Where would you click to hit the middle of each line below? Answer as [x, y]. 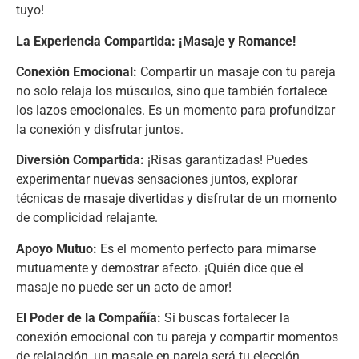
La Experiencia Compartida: [96, 41]
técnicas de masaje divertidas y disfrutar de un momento [176, 199]
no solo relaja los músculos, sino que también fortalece [171, 91]
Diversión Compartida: [80, 160]
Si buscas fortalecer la [226, 318]
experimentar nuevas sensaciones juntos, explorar [157, 179]
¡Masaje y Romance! [237, 41]
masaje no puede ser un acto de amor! [124, 287]
